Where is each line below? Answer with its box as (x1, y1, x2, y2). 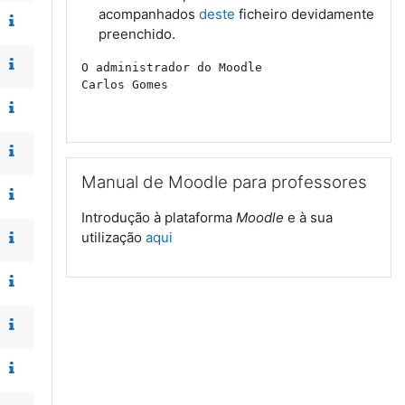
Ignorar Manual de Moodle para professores (65, 157, 345, 174)
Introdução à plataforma (81, 209, 236, 226)
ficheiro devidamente (239, 5, 375, 23)
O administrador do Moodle (81, 61, 262, 74)
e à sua (284, 209, 333, 226)
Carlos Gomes (81, 78, 168, 91)
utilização (81, 229, 146, 246)
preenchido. (99, 25, 176, 42)
